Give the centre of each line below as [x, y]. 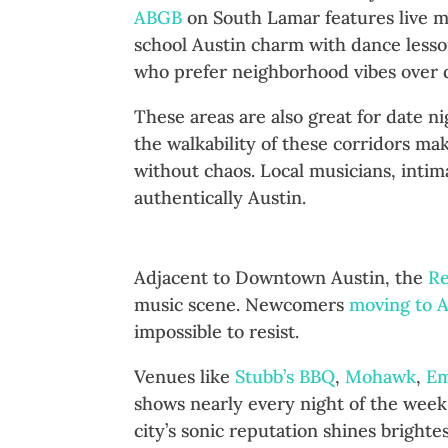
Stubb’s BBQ [285, 377]
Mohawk [381, 377]
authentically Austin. [220, 198]
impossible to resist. [217, 332]
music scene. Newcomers [242, 305]
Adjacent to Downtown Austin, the [281, 278]
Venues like [185, 377]
